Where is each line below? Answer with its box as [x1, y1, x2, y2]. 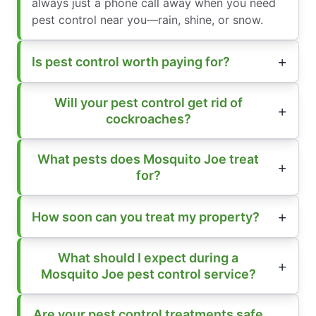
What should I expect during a [58, 250, 238, 266]
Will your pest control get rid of [54, 95, 243, 111]
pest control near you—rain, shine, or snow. [32, 13, 263, 28]
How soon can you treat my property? [32, 209, 260, 224]
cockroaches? [105, 111, 191, 127]
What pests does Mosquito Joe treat [37, 152, 259, 167]
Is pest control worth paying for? [32, 54, 230, 69]
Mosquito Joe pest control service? [40, 267, 256, 282]
